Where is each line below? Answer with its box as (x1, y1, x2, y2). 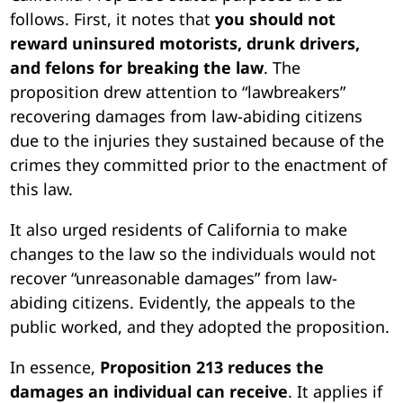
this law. (10, 177, 74, 200)
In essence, (10, 355, 101, 378)
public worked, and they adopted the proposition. (10, 315, 390, 337)
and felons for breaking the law (10, 56, 264, 78)
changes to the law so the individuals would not (10, 242, 377, 264)
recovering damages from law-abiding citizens (10, 104, 363, 127)
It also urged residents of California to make (10, 218, 348, 240)
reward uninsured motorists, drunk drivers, (10, 31, 361, 54)
